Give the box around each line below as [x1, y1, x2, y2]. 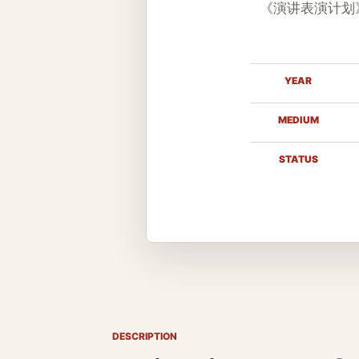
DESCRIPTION [112, 329, 177, 342]
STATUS [278, 153, 318, 165]
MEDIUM [277, 114, 319, 126]
